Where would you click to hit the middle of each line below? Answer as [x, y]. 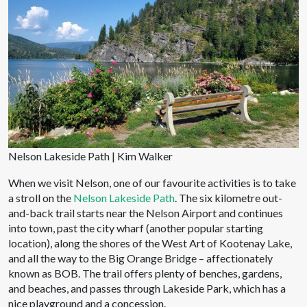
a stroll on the [41, 197]
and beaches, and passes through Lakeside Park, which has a [147, 288]
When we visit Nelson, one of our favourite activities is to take [152, 182]
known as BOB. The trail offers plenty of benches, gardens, [145, 273]
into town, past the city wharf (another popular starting [136, 228]
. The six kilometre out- [229, 197]
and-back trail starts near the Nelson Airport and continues [146, 212]
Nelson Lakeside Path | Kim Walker [90, 156]
